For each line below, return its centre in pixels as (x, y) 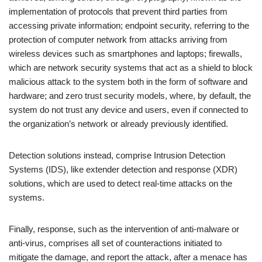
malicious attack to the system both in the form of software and (128, 81)
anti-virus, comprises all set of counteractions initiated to (115, 243)
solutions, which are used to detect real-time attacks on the (120, 183)
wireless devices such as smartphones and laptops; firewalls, (125, 53)
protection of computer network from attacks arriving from (118, 39)
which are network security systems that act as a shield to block (131, 67)
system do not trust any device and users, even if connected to (128, 109)
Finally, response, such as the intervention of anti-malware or (124, 229)
